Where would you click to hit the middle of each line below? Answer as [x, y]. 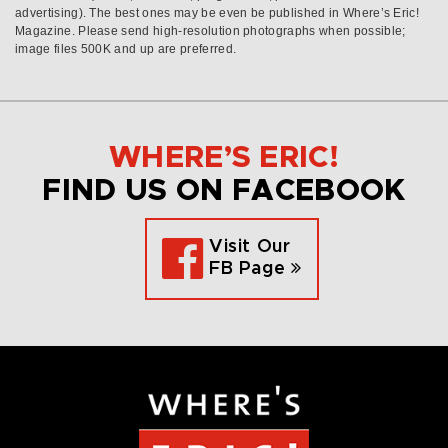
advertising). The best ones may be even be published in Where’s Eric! [217, 12]
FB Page [250, 269]
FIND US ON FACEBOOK [224, 190]
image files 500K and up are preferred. [126, 48]
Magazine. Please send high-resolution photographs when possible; [210, 30]
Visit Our [250, 247]
